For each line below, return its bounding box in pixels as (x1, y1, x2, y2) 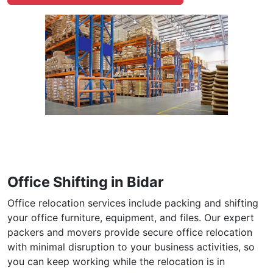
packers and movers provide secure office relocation (7, 225, 252, 238)
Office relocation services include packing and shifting (7, 196, 258, 209)
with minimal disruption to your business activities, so (7, 240, 255, 253)
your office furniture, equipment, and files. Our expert (7, 211, 254, 224)
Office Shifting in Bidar (7, 172, 164, 191)
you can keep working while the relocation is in (7, 255, 225, 268)
